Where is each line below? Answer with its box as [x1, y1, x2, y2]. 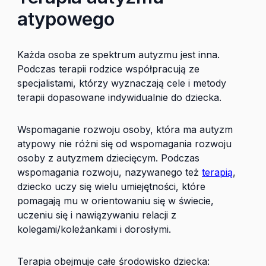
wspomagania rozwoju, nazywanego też [17, 166, 202, 178]
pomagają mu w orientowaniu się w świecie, [17, 195, 214, 207]
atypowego [17, 8, 115, 30]
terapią [202, 166, 233, 178]
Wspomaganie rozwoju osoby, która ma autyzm [17, 123, 233, 135]
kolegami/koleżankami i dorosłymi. [17, 223, 171, 235]
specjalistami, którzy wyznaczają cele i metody [17, 77, 226, 89]
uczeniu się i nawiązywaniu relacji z [17, 209, 176, 221]
